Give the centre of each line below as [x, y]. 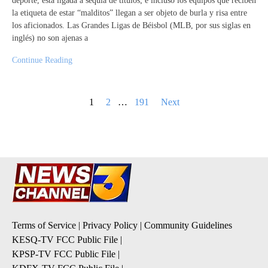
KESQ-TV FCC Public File [65, 240]
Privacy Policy [110, 226]
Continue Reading [42, 60]
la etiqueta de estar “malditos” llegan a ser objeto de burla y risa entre [130, 13]
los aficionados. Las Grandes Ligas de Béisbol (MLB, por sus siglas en [131, 26]
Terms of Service [44, 226]
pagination [31, 116]
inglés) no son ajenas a [50, 38]
